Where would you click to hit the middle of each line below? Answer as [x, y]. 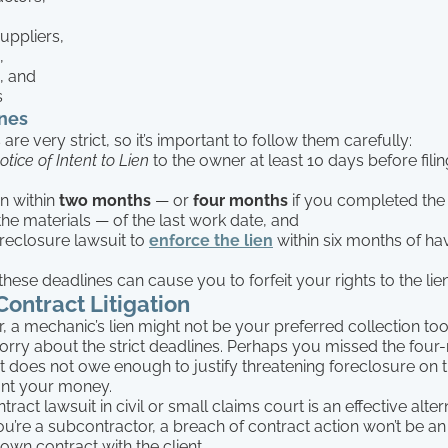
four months [242, 200]
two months [107, 200]
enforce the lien [211, 240]
